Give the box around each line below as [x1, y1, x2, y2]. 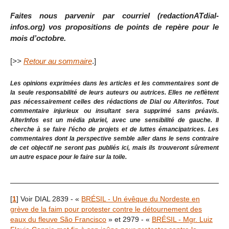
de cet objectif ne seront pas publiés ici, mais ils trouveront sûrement [10, 144, 219, 151]
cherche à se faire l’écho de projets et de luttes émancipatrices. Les [10, 125, 219, 133]
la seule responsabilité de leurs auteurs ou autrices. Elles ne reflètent [10, 88, 219, 96]
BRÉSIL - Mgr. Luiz [152, 215, 213, 223]
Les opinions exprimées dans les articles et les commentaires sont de [10, 79, 219, 87]
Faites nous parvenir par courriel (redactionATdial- [10, 11, 219, 20]
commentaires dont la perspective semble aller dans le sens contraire [10, 134, 219, 142]
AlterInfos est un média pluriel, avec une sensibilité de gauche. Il [10, 116, 219, 124]
